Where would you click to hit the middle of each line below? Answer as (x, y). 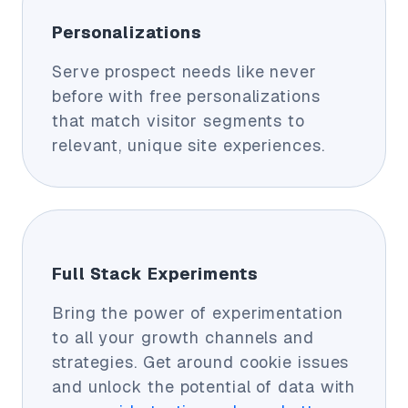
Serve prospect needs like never (184, 71)
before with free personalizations (186, 96)
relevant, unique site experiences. (189, 145)
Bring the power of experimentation (198, 312)
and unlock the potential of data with (204, 386)
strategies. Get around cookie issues (201, 362)
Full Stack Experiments (155, 273)
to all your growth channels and (183, 337)
